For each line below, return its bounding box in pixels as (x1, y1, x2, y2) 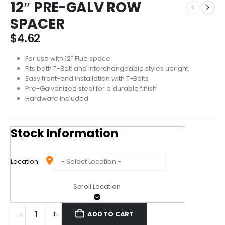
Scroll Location (73, 182, 121, 192)
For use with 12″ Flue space (25, 53, 110, 63)
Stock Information (11, 125, 118, 142)
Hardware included (25, 93, 88, 103)
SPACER (10, 14, 65, 34)
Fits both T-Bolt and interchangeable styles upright (25, 63, 188, 73)
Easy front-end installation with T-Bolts (25, 73, 149, 83)
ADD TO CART (87, 209, 134, 219)
